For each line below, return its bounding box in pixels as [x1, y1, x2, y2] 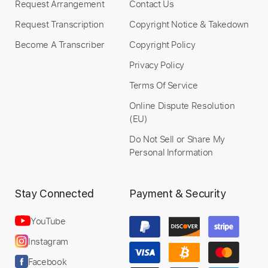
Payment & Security [129, 187, 226, 200]
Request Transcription [15, 17, 104, 30]
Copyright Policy [129, 38, 196, 50]
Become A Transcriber [15, 38, 105, 50]
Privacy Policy [129, 58, 185, 71]
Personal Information [129, 145, 213, 158]
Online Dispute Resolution [129, 99, 235, 111]
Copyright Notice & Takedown [129, 17, 249, 30]
